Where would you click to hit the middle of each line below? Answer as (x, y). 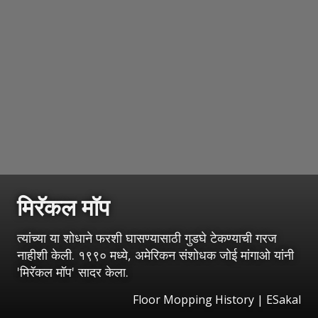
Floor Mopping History (193, 299)
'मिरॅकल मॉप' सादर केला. (73, 272)
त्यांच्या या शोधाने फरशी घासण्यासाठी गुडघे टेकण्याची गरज (147, 237)
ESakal (284, 299)
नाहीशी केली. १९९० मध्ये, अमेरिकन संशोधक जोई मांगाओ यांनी (155, 254)
